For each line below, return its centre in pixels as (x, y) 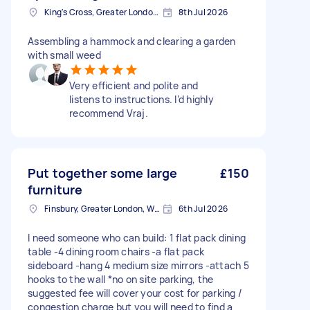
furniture (55, 190)
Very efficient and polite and (134, 86)
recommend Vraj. (109, 113)
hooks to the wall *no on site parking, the (121, 280)
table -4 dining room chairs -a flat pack (116, 252)
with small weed (64, 55)
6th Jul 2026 (203, 209)
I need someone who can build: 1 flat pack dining (137, 238)
